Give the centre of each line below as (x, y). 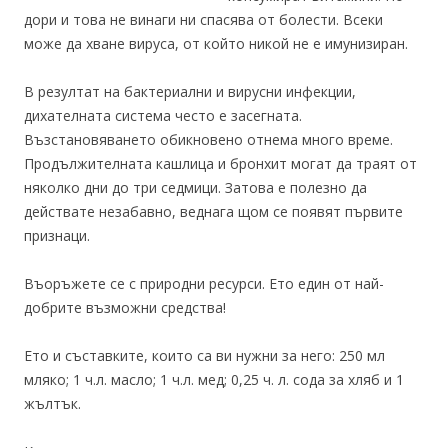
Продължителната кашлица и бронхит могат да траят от (220, 163)
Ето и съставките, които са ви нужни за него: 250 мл (204, 355)
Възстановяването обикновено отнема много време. (208, 139)
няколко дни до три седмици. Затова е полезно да (195, 187)
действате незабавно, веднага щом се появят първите (213, 211)
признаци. (57, 235)
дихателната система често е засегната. (163, 115)
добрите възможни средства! (125, 307)
